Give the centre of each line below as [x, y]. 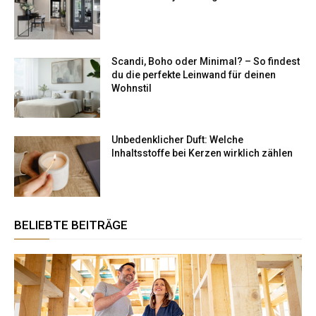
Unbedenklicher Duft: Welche [178, 140]
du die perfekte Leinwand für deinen [194, 74]
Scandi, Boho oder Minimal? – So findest [206, 61]
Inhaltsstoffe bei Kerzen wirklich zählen [202, 153]
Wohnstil [132, 88]
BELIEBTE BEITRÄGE [71, 225]
